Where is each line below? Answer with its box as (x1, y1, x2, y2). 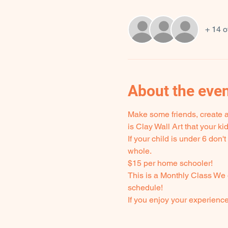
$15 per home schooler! (127, 158, 215, 168)
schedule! (127, 183, 163, 192)
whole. (127, 146, 152, 156)
